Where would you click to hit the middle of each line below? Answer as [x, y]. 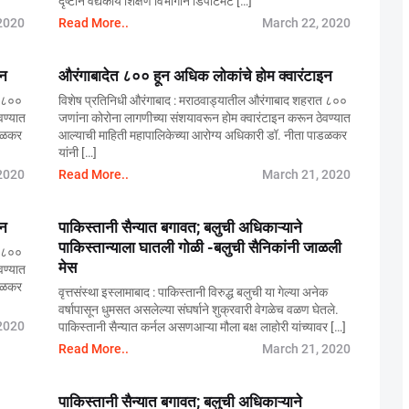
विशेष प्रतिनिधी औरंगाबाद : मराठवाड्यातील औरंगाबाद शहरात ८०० [203, 100]
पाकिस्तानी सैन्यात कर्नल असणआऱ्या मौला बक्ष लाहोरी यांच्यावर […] [202, 327]
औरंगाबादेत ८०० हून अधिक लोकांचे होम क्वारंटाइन [195, 76]
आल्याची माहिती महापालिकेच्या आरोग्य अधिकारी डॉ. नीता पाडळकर [203, 135]
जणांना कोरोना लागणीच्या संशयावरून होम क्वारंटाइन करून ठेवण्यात [204, 118]
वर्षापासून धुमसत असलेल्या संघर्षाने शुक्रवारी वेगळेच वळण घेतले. [199, 309]
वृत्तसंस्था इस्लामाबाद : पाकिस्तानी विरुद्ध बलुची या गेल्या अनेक [193, 292]
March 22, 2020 [306, 23]
